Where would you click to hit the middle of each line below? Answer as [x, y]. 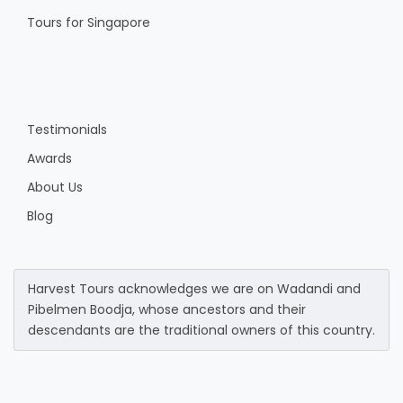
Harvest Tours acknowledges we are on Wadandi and [194, 289]
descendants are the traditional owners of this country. [201, 331]
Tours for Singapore [89, 23]
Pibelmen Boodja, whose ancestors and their [167, 310]
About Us [55, 188]
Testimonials [67, 130]
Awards [49, 159]
